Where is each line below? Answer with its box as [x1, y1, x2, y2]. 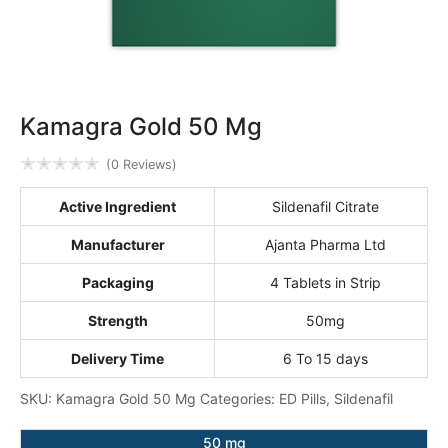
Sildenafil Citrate [271, 198, 379, 215]
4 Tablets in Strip [269, 274, 381, 291]
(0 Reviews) [106, 156, 177, 172]
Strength [87, 312, 148, 329]
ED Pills [279, 390, 326, 407]
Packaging [81, 274, 154, 291]
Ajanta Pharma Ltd [264, 236, 386, 253]
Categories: [200, 390, 279, 407]
